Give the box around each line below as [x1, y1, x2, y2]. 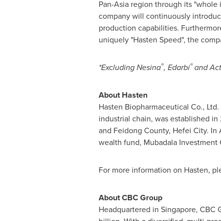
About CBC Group [98, 192, 162, 203]
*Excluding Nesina [98, 62, 161, 73]
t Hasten [117, 89, 147, 101]
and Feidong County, [98, 125, 173, 136]
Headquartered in [98, 204, 161, 215]
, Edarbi [163, 62, 190, 73]
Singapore [160, 204, 196, 215]
